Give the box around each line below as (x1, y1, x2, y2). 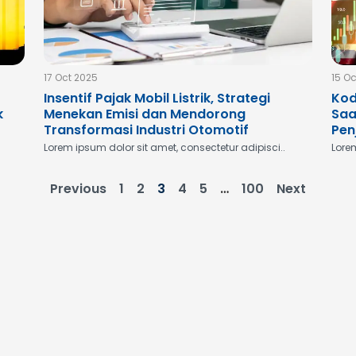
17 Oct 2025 (43, 71, 98, 84)
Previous (50, 180, 106, 198)
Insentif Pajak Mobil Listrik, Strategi (43, 89, 270, 107)
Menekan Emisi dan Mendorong (43, 105, 246, 123)
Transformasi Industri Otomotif (43, 121, 249, 139)
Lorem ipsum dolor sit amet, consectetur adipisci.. (43, 141, 285, 154)
